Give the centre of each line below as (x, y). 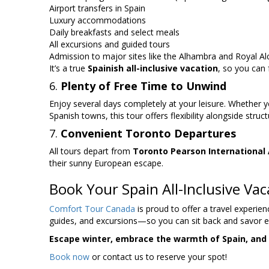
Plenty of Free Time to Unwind (144, 86)
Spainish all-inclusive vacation (153, 68)
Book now (69, 257)
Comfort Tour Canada (92, 209)
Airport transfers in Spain (97, 8)
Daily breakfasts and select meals (114, 32)
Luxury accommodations (98, 20)
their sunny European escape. (106, 163)
